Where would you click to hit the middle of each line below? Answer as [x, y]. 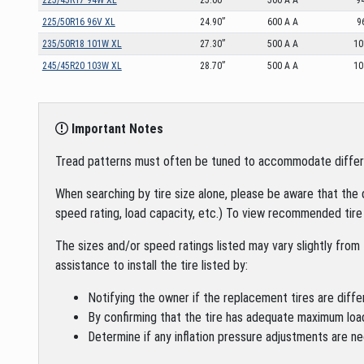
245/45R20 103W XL [82, 65]
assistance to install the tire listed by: [152, 265]
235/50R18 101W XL [82, 43]
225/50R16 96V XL [78, 22]
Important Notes [116, 128]
